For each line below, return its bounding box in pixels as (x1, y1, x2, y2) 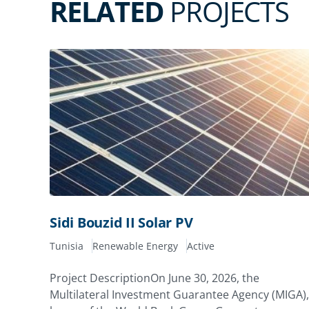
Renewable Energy (92, 239, 178, 253)
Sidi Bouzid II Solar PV (50, 213, 193, 232)
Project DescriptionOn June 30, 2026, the (50, 270, 259, 286)
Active (187, 239, 215, 253)
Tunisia (50, 239, 83, 253)
